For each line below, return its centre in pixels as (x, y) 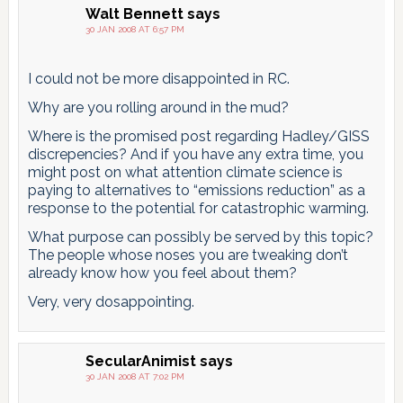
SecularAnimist (140, 361)
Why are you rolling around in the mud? (158, 107)
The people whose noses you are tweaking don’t (188, 255)
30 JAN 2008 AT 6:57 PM (134, 29)
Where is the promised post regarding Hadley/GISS (198, 136)
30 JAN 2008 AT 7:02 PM (134, 376)
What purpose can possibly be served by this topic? (200, 237)
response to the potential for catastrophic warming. (198, 208)
